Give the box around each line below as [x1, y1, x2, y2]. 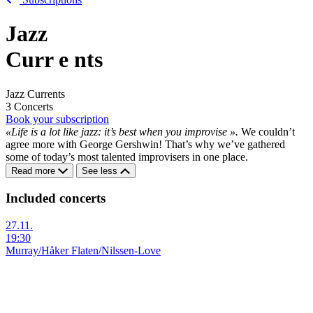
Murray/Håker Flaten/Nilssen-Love [6, 245, 161, 257]
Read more [11, 165, 58, 176]
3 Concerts [6, 100, 53, 112]
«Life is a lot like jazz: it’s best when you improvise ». [6, 125, 238, 138]
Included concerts [6, 191, 105, 206]
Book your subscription [6, 112, 109, 125]
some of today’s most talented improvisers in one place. [6, 150, 248, 163]
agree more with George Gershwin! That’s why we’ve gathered [6, 138, 285, 150]
